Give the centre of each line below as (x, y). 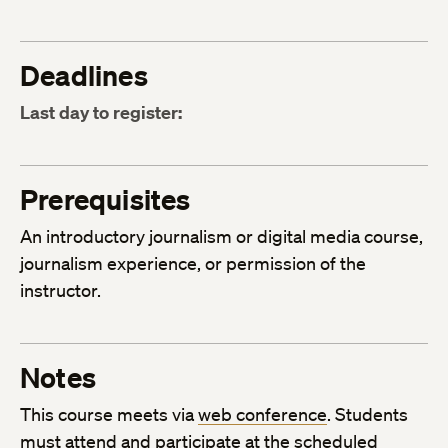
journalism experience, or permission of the (193, 263)
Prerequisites (105, 200)
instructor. (60, 290)
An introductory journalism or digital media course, (221, 236)
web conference (262, 414)
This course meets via (109, 414)
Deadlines (84, 76)
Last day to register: (101, 113)
